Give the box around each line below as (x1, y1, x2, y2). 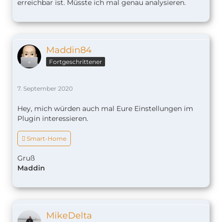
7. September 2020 (17, 85, 73, 93)
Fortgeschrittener (49, 58, 102, 66)
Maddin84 (46, 45, 92, 56)
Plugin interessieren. (17, 114, 88, 123)
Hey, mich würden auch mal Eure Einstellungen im (17, 104, 193, 113)
